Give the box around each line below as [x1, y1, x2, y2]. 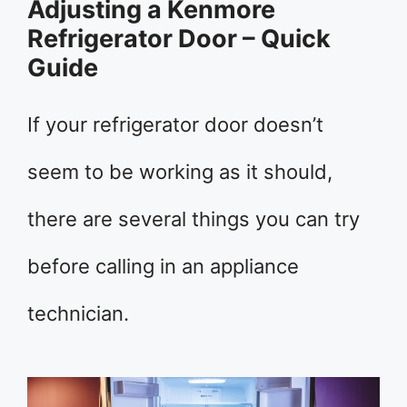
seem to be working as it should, [27, 160, 333, 184]
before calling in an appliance [27, 254, 299, 278]
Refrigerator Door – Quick [27, 24, 331, 54]
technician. [27, 302, 129, 325]
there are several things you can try [27, 207, 360, 231]
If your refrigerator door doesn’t [27, 113, 323, 136]
